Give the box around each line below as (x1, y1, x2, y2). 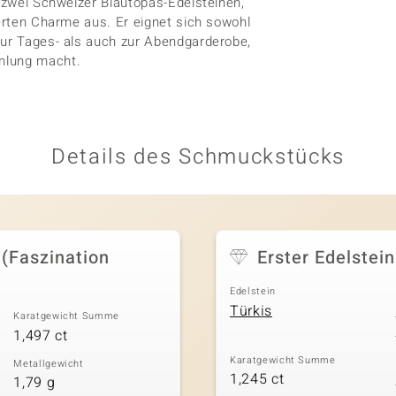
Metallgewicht (13, 355, 84, 371)
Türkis (230, 300, 272, 322)
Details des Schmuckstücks (51, 141, 345, 172)
